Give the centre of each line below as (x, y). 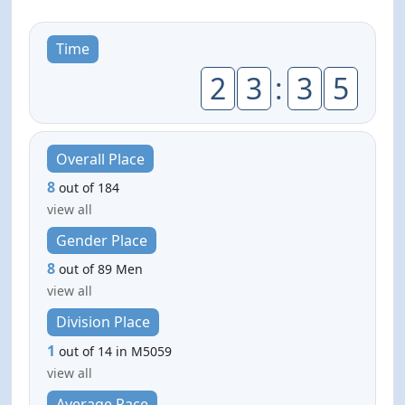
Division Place (103, 322)
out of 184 (89, 187)
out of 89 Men (101, 269)
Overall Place (100, 159)
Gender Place (101, 240)
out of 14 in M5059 (116, 351)
